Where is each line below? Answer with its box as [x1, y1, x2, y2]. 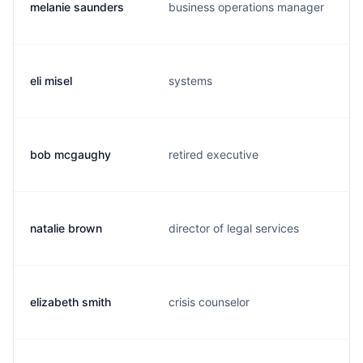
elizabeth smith [30, 295, 111, 309]
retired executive [169, 147, 258, 161]
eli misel [30, 74, 72, 88]
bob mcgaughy [30, 147, 111, 161]
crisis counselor [169, 295, 250, 309]
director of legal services [169, 221, 299, 235]
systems [169, 74, 212, 88]
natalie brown [30, 221, 102, 235]
